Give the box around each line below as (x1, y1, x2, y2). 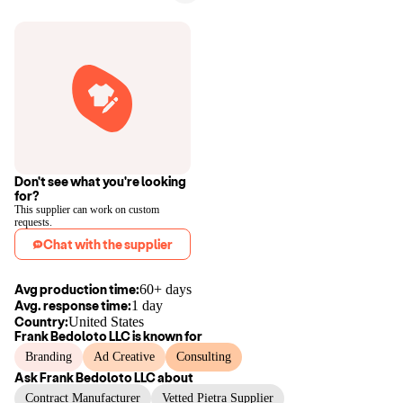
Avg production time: (14, 282, 139, 297)
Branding (25, 350, 72, 363)
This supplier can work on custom (14, 203, 159, 216)
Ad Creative (94, 350, 155, 363)
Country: (14, 314, 68, 329)
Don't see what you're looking (14, 174, 186, 189)
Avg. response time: (14, 298, 131, 313)
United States (68, 314, 144, 329)
